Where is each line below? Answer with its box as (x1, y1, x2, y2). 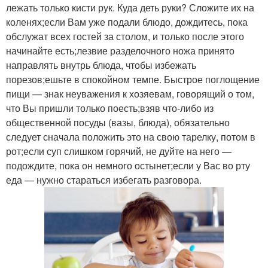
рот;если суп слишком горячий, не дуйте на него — (6, 144, 232, 158)
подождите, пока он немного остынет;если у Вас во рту (6, 158, 250, 172)
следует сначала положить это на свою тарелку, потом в (6, 129, 255, 144)
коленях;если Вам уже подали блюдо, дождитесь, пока (6, 14, 248, 29)
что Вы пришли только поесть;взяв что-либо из (6, 100, 214, 115)
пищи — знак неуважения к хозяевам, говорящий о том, (6, 86, 254, 100)
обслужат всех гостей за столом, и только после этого (6, 29, 244, 43)
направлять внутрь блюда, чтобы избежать (6, 57, 196, 72)
